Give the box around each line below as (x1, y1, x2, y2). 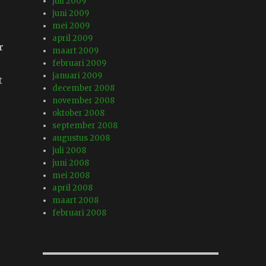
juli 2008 (52, 145, 87, 156)
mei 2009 (52, 21, 90, 31)
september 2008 (52, 121, 118, 131)
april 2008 (52, 183, 93, 194)
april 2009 (52, 33, 93, 44)
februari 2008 (52, 208, 107, 218)
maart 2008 (52, 195, 99, 206)
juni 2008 (52, 158, 90, 169)
